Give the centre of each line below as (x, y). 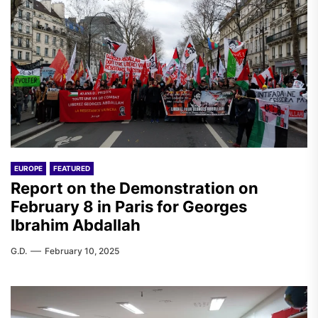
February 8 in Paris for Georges (129, 207)
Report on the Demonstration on (135, 188)
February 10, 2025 (82, 251)
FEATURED (72, 168)
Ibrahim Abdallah (76, 225)
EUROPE (28, 168)
